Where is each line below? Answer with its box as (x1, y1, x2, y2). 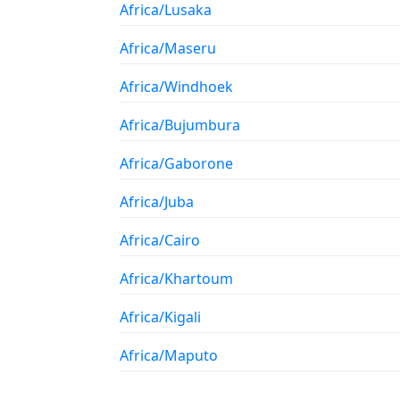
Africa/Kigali (120, 307, 201, 327)
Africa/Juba (120, 192, 194, 212)
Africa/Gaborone (120, 154, 233, 173)
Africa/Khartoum (120, 269, 233, 288)
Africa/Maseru (120, 38, 216, 58)
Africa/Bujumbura (120, 115, 240, 135)
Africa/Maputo (120, 346, 218, 365)
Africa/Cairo (120, 230, 200, 250)
